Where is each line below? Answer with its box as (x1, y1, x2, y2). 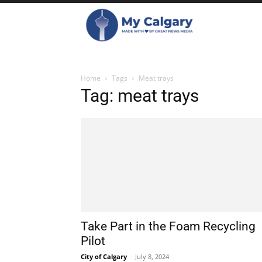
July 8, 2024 (135, 252, 169, 261)
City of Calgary (81, 252, 127, 261)
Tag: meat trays (81, 85, 199, 106)
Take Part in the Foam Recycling (81, 219, 256, 233)
